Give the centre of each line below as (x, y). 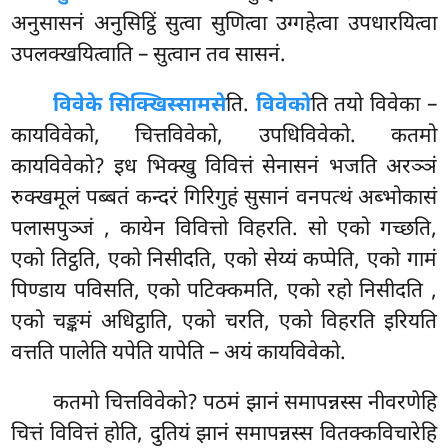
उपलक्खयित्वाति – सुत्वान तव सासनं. (149, 55)
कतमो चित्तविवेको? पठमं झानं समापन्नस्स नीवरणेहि (245, 403)
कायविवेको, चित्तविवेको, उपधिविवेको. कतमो (224, 136)
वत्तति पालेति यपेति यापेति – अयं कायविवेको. (179, 353)
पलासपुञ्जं (58, 229)
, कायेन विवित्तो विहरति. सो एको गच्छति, (270, 229)
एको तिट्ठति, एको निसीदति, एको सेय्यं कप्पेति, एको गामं (224, 260)
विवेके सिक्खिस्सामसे (139, 105)
